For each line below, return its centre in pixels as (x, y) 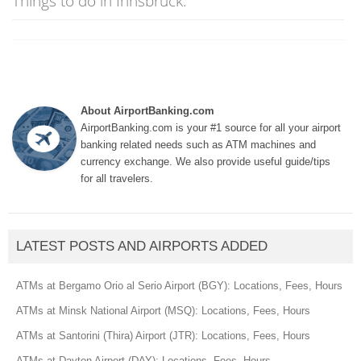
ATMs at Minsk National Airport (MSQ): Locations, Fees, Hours (163, 310)
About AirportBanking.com (147, 110)
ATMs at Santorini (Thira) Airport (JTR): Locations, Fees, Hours (163, 335)
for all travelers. (117, 178)
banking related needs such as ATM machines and (198, 144)
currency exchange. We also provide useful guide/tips (205, 161)
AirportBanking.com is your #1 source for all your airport (211, 127)
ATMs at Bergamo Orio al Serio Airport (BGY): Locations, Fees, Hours (179, 285)
